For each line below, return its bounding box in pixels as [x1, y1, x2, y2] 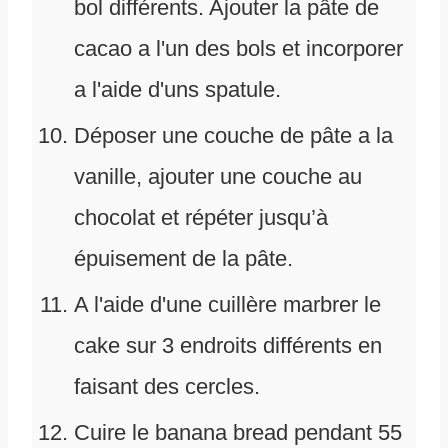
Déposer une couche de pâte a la [74, 123, 393, 149]
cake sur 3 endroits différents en [74, 333, 382, 359]
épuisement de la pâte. [74, 246, 293, 272]
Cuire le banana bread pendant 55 [74, 420, 402, 446]
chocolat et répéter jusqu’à [74, 205, 328, 231]
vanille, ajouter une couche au [74, 164, 362, 190]
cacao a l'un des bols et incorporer [74, 36, 403, 62]
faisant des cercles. [74, 374, 260, 400]
